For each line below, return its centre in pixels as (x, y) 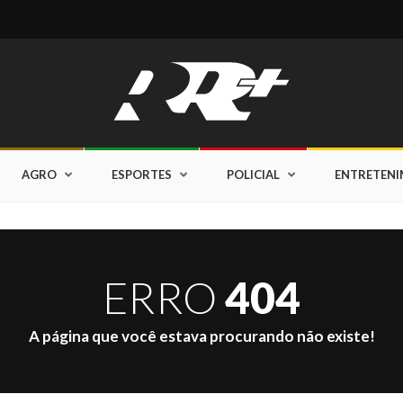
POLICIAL (253, 175)
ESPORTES (141, 175)
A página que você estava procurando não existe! (201, 336)
